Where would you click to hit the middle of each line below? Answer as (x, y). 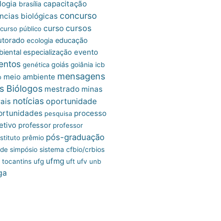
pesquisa (58, 113)
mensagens (81, 76)
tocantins (17, 161)
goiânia (82, 64)
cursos (79, 28)
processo (90, 113)
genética (36, 64)
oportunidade (71, 101)
